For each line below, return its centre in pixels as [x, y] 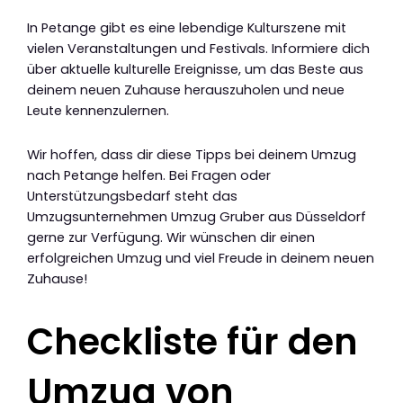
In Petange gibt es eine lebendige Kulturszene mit [187, 28]
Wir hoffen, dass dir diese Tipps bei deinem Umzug [192, 154]
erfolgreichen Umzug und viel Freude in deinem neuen [201, 258]
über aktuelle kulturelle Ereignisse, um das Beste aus [195, 70]
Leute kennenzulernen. [98, 111]
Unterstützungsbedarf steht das [132, 196]
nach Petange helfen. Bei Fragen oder [149, 175]
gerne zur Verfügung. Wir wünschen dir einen [171, 237]
